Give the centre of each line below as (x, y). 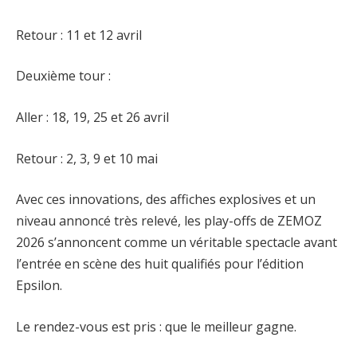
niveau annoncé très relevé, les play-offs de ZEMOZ (169, 221)
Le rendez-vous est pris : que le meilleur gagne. (156, 326)
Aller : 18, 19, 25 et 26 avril (92, 117)
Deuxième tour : (63, 76)
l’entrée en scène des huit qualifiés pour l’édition (160, 264)
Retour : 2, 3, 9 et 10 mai (87, 158)
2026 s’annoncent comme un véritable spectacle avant (177, 243)
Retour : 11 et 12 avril (79, 35)
